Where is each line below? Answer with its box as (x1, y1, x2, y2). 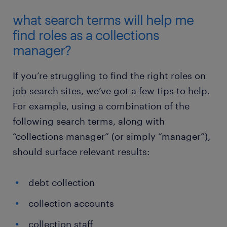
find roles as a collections (13, 27, 159, 43)
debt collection (28, 177, 95, 188)
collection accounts (28, 198, 114, 209)
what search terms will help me (13, 12, 194, 27)
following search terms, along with (13, 116, 165, 127)
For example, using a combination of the (13, 100, 190, 111)
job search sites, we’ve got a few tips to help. (13, 85, 210, 96)
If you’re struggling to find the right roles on (13, 70, 206, 81)
